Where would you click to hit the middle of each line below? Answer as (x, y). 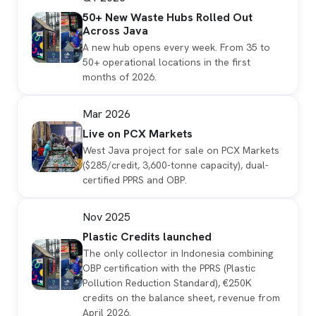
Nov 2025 (107, 217)
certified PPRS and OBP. (135, 180)
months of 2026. (120, 77)
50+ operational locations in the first (166, 62)
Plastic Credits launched (147, 237)
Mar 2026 (107, 114)
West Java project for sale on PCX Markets (181, 151)
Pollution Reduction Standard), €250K (167, 283)
